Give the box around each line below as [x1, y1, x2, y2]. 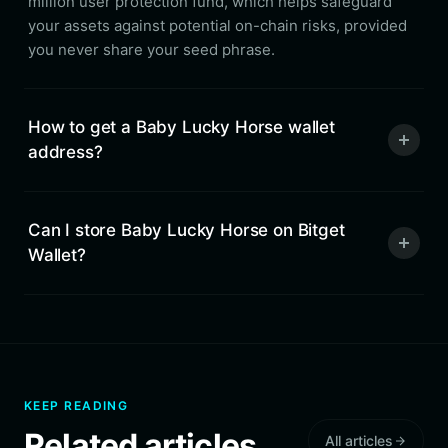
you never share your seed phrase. [28, 40, 275, 59]
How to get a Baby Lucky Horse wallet [28, 117, 335, 137]
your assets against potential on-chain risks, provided [28, 16, 407, 35]
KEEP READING [24, 398, 129, 413]
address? [28, 142, 103, 162]
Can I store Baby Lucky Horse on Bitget [28, 220, 345, 240]
